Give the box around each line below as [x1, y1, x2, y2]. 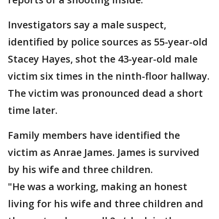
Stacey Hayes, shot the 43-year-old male [8, 52, 197, 66]
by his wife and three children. [8, 163, 155, 176]
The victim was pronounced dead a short [8, 87, 203, 100]
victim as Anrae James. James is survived [8, 146, 199, 159]
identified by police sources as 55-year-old [8, 35, 208, 48]
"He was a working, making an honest [8, 180, 187, 193]
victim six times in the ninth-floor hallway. [8, 69, 210, 83]
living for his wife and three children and [8, 197, 203, 210]
